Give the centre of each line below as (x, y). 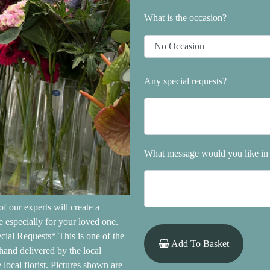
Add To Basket (199, 244)
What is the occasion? (185, 18)
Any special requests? (185, 81)
